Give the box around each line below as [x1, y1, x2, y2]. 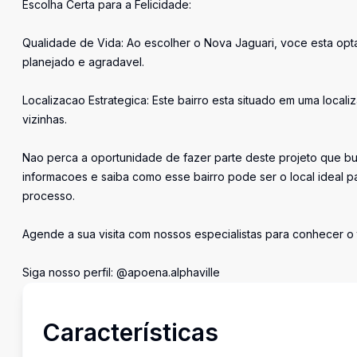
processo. [22, 189, 75, 202]
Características [42, 318, 218, 347]
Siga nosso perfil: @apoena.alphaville [22, 265, 220, 279]
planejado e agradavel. [22, 55, 144, 69]
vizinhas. [22, 112, 67, 126]
